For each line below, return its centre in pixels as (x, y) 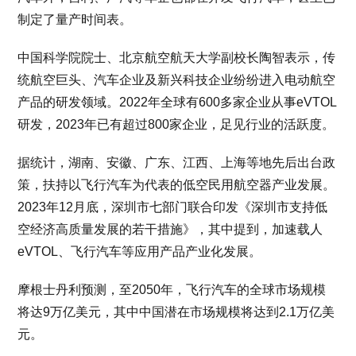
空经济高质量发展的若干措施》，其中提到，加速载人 (170, 229)
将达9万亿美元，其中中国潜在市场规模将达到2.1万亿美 (176, 312)
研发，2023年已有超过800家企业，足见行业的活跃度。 (176, 124)
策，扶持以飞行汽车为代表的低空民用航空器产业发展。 (177, 185)
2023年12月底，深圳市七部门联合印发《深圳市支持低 (173, 207)
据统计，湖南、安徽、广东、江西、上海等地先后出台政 (177, 163)
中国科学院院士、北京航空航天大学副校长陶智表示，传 (177, 58)
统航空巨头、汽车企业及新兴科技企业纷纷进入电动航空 (177, 80)
